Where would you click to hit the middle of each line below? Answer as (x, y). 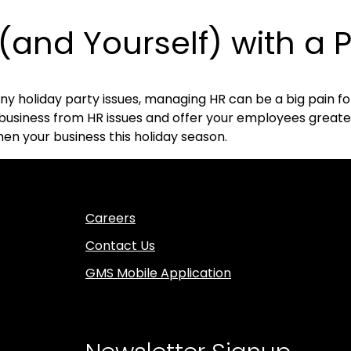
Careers (110, 218)
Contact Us (120, 246)
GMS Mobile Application (158, 273)
